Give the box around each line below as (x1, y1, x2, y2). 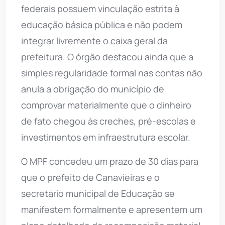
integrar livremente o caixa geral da (21, 34, 168, 47)
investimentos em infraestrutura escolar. (21, 131, 190, 143)
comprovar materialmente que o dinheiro (21, 98, 191, 111)
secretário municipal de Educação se (21, 187, 175, 199)
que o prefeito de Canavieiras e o (21, 171, 160, 183)
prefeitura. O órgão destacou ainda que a (21, 50, 193, 63)
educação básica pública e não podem (21, 18, 182, 31)
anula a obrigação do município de (21, 82, 164, 95)
